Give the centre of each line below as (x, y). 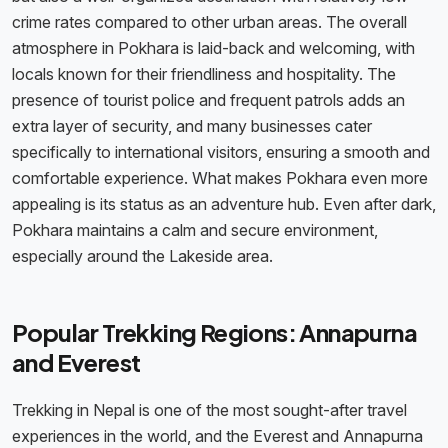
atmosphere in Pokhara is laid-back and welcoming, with (213, 48)
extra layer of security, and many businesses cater (192, 126)
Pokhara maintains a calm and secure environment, (195, 230)
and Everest (76, 362)
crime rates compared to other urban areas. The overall (209, 22)
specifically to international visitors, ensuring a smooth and (221, 152)
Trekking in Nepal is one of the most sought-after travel (209, 410)
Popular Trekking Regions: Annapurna (214, 332)
